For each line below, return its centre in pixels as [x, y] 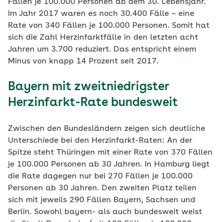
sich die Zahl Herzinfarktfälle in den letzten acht [103, 38]
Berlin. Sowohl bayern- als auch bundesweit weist [105, 212]
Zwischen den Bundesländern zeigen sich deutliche [107, 129]
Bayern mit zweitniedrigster [88, 87]
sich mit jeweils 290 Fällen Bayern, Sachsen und [102, 200]
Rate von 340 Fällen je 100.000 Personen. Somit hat [109, 26]
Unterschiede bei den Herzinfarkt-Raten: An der [100, 141]
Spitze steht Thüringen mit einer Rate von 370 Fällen [110, 153]
